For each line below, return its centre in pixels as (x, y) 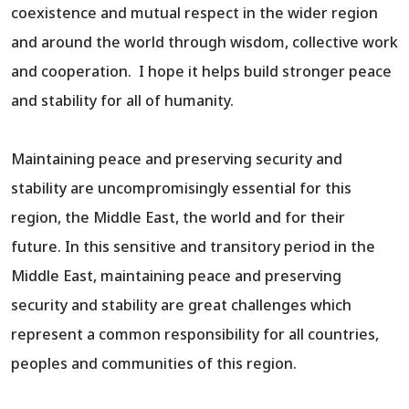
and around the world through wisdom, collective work (204, 42)
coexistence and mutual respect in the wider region (194, 13)
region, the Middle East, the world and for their (178, 218)
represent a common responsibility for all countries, (195, 335)
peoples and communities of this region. (154, 364)
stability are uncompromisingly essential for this (181, 189)
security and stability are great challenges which (181, 305)
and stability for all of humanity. (122, 101)
